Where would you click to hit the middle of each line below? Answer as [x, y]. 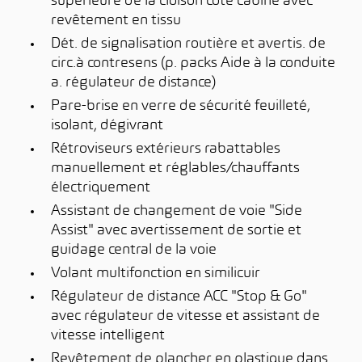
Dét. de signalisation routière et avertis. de [188, 44]
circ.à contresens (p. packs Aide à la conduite [193, 63]
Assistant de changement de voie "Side [177, 211]
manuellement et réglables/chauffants [175, 168]
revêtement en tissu [116, 21]
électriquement [101, 188]
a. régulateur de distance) [133, 83]
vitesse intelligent [108, 336]
